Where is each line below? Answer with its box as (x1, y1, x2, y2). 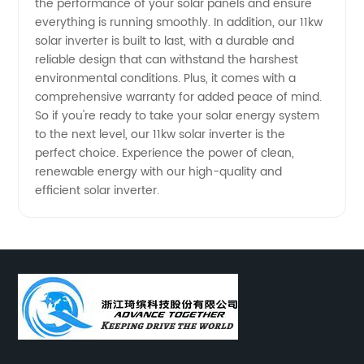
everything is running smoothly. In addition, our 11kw (35, 12, 323, 32)
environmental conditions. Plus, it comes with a (35, 68, 297, 88)
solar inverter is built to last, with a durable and (35, 31, 295, 50)
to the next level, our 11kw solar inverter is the (35, 124, 286, 144)
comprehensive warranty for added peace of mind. (35, 87, 323, 106)
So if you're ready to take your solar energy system (35, 106, 320, 125)
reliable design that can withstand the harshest (35, 50, 299, 69)
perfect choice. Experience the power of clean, (35, 143, 295, 162)
